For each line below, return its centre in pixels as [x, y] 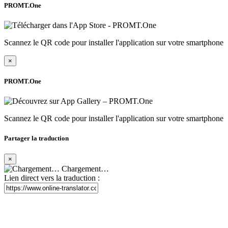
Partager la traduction [36, 138]
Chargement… [84, 169]
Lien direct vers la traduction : [52, 178]
